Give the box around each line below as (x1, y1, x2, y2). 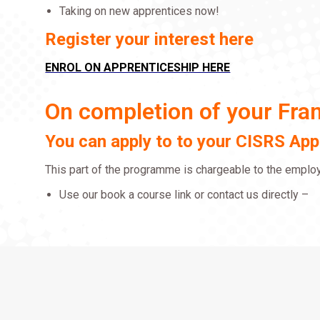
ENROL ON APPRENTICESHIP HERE (45, 61, 231, 74)
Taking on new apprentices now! (59, 4, 220, 18)
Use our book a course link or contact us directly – (59, 188, 309, 201)
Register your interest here (45, 29, 254, 49)
